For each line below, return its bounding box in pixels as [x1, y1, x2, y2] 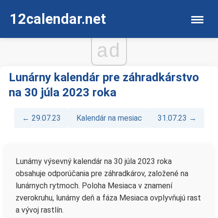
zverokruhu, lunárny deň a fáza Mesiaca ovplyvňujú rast [16, 193, 201, 202]
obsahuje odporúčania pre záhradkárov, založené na [16, 169, 188, 178]
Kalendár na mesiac [76, 113, 142, 123]
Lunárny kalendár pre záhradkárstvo [9, 71, 199, 84]
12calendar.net [10, 11, 106, 27]
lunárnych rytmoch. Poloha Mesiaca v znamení [16, 181, 172, 190]
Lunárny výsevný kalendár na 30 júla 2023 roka [16, 157, 172, 166]
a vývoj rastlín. [16, 205, 64, 215]
